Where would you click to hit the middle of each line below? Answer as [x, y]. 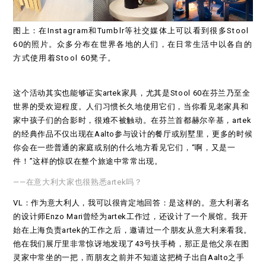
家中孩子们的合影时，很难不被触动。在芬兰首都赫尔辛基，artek [132, 121]
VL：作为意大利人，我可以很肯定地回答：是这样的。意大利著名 [132, 203]
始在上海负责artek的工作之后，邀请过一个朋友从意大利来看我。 [132, 230]
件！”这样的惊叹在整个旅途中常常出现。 [88, 161]
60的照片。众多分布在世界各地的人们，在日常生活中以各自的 [133, 45]
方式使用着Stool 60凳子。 [65, 58]
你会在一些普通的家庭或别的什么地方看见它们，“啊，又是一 [124, 148]
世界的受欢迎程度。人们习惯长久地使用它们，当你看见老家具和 [131, 107]
